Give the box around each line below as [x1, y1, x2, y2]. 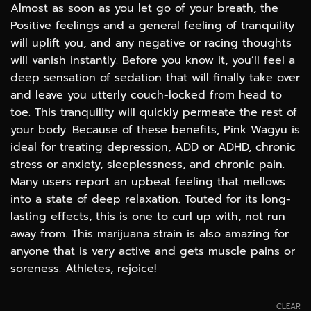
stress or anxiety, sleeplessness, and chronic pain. [10, 156, 285, 174]
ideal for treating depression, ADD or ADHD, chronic [10, 139, 296, 156]
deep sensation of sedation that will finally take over [10, 69, 300, 87]
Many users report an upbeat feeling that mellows [10, 174, 285, 191]
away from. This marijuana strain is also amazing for [10, 226, 289, 243]
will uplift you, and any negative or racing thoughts [10, 35, 292, 52]
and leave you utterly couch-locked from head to [10, 87, 282, 104]
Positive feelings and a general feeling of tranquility [10, 17, 294, 35]
